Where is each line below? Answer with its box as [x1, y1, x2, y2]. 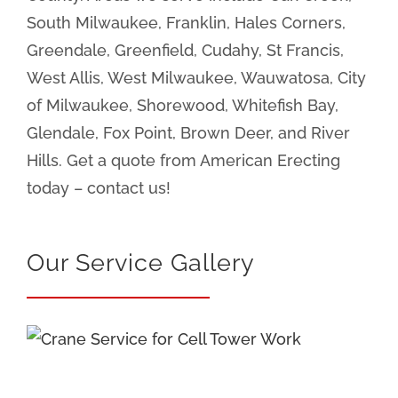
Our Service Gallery [27, 249, 255, 277]
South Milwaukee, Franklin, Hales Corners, [27, 13, 346, 33]
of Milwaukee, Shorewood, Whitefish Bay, [27, 96, 338, 115]
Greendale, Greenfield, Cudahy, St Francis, [27, 41, 344, 60]
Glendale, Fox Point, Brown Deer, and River [27, 123, 350, 143]
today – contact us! [27, 179, 171, 198]
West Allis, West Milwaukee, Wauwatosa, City [27, 68, 366, 88]
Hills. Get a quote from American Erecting [27, 151, 340, 171]
